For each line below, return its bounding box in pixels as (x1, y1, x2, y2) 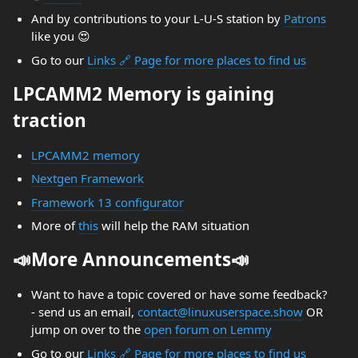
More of (30, 217, 78, 233)
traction (13, 107, 86, 133)
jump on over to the (30, 321, 144, 337)
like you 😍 (30, 28, 90, 44)
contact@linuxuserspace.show (137, 304, 303, 320)
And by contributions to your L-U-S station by (30, 10, 284, 26)
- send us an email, (30, 304, 137, 320)
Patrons (283, 10, 326, 26)
